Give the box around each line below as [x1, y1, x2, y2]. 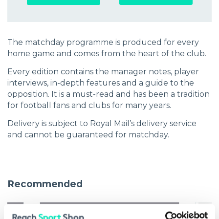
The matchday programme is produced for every [7, 37, 199, 47]
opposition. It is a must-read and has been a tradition [7, 89, 210, 99]
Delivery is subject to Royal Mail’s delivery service [7, 118, 197, 128]
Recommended [7, 178, 83, 190]
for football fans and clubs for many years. [7, 100, 171, 110]
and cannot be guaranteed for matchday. [7, 130, 169, 139]
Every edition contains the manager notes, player [7, 66, 199, 76]
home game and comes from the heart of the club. [7, 48, 206, 58]
